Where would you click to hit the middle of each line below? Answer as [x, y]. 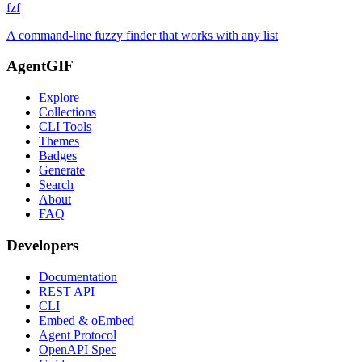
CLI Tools [65, 127]
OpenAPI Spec [78, 349]
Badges [58, 156]
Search [56, 185]
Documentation [78, 276]
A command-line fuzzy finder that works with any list [142, 35]
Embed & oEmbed [86, 320]
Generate [62, 170]
